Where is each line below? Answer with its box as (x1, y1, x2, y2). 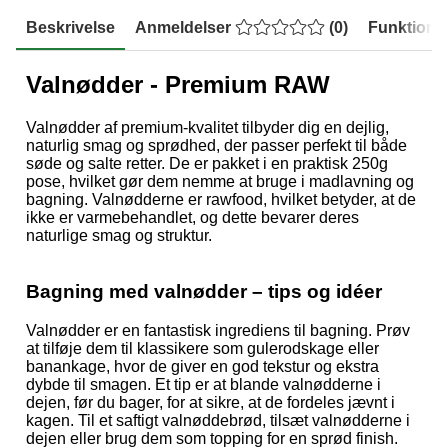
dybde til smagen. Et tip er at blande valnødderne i (26, 375, 381, 393)
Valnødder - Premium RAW (26, 70, 330, 98)
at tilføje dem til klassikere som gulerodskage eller (26, 339, 379, 357)
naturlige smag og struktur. (26, 226, 212, 244)
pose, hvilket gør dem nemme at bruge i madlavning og (26, 172, 414, 190)
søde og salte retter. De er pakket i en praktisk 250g (26, 154, 388, 172)
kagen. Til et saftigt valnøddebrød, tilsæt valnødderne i (26, 411, 410, 429)
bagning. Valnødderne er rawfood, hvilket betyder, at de (26, 190, 416, 208)
